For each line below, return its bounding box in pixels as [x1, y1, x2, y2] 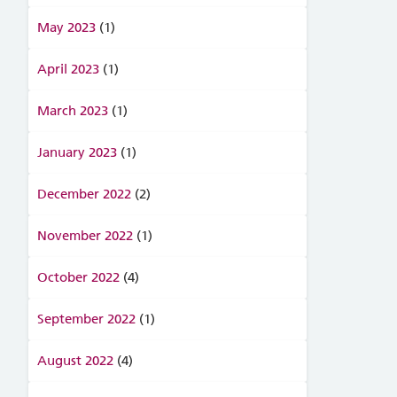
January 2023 [36, 144, 117, 160]
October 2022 [36, 269, 120, 285]
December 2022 [36, 186, 131, 202]
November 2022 [36, 228, 133, 244]
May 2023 [36, 19, 96, 35]
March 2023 [36, 103, 108, 119]
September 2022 [36, 311, 136, 327]
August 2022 [36, 353, 113, 369]
